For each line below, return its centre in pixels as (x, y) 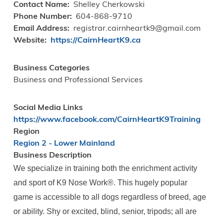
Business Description (52, 156)
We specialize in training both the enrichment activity (105, 168)
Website (29, 41)
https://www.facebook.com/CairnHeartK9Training (107, 120)
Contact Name (40, 5)
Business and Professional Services (78, 81)
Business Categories (51, 69)
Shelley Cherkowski (109, 5)
